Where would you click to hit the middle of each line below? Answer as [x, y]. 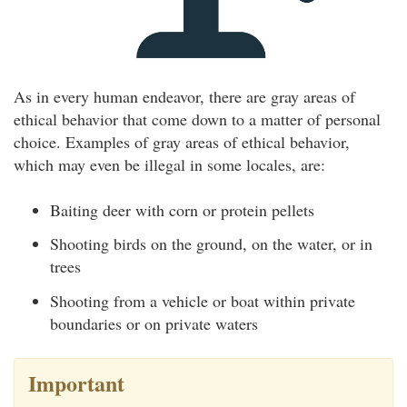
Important [76, 382]
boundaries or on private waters [154, 323]
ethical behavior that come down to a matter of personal [197, 119]
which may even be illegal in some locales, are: [169, 164]
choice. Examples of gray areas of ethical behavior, [182, 141]
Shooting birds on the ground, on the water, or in [211, 244]
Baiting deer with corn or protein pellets [182, 209]
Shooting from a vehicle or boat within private [203, 300]
